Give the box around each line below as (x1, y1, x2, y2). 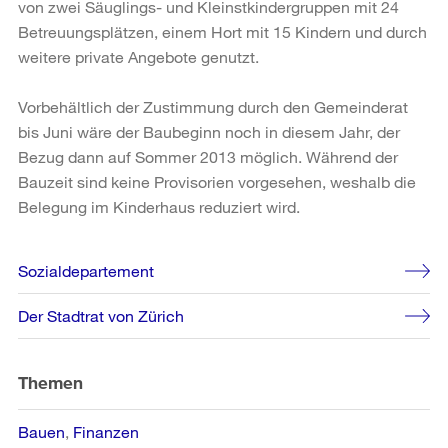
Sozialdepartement (18, 260, 154, 280)
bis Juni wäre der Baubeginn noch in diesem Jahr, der (18, 121, 400, 141)
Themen (18, 371, 84, 393)
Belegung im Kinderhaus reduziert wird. (18, 196, 300, 216)
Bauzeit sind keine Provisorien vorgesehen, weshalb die (18, 171, 416, 191)
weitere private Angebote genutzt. (18, 46, 259, 66)
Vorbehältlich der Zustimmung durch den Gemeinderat (18, 96, 408, 116)
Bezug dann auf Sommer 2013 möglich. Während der (18, 146, 398, 166)
